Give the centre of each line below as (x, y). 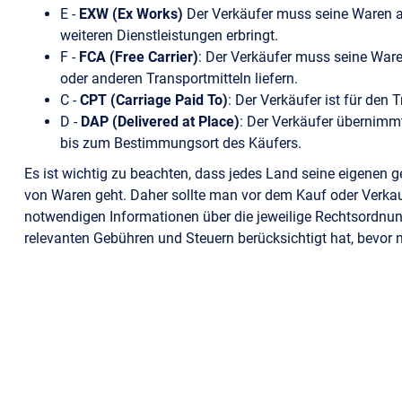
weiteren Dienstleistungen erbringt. (169, 35)
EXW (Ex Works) (131, 14)
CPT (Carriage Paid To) (153, 100)
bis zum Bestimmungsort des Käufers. (180, 143)
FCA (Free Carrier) (138, 57)
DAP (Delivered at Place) (160, 122)
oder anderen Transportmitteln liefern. (179, 79)
